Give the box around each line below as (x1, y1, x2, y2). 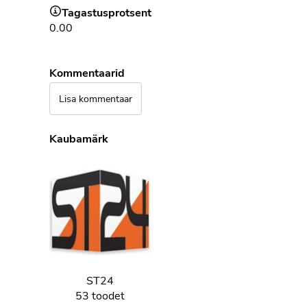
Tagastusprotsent (62, 5, 151, 21)
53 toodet (75, 288, 125, 304)
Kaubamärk (49, 131, 108, 147)
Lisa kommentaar (58, 91, 132, 106)
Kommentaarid (49, 65, 125, 81)
